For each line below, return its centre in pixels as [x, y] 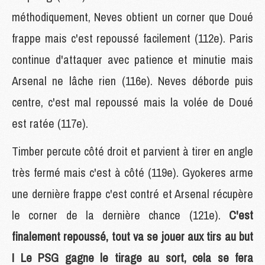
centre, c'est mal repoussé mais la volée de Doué [132, 102]
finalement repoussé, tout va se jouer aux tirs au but [132, 236]
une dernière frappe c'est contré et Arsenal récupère [132, 193]
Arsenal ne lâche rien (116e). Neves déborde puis [132, 80]
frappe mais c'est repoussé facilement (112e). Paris [132, 38]
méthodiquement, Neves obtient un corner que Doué [132, 17]
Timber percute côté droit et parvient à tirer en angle [132, 151]
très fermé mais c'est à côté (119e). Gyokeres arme [132, 172]
